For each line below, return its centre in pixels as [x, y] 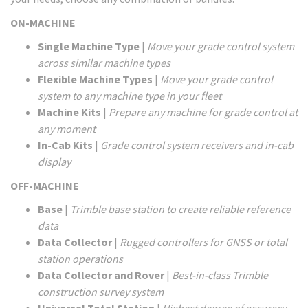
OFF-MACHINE [45, 185]
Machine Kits [69, 112]
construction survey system [101, 291]
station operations [80, 258]
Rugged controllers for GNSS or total [203, 242]
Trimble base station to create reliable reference [180, 209]
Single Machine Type [89, 46]
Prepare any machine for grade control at [203, 112]
